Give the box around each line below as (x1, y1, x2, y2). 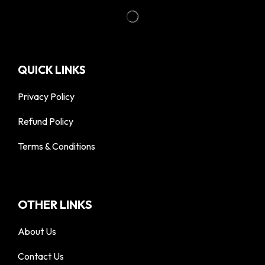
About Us (18, 225, 56, 237)
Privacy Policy (18, 90, 75, 102)
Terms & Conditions (18, 140, 95, 152)
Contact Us (18, 250, 64, 262)
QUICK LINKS (18, 62, 86, 77)
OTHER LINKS (18, 197, 92, 212)
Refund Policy (18, 115, 73, 127)
